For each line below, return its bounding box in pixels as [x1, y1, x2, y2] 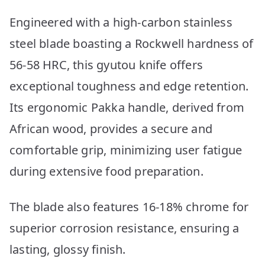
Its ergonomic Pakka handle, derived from [9, 99, 245, 115]
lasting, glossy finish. [9, 241, 126, 257]
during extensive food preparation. [9, 163, 203, 179]
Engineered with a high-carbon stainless [9, 14, 232, 30]
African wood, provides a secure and [9, 120, 213, 137]
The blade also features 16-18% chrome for [9, 198, 249, 215]
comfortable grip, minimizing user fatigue [9, 141, 243, 158]
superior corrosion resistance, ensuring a [9, 219, 240, 236]
